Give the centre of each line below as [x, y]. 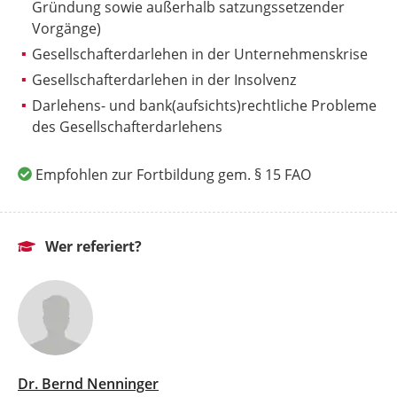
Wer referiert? [92, 246]
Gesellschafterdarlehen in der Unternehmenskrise [200, 54]
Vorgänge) [66, 29]
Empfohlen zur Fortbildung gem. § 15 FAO [173, 175]
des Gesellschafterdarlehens [127, 127]
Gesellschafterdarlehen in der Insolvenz [164, 80]
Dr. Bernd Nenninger [88, 383]
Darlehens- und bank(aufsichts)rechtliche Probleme [204, 106]
